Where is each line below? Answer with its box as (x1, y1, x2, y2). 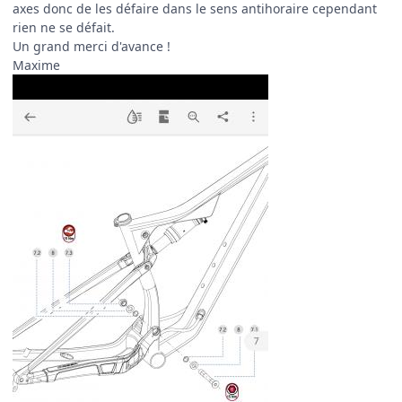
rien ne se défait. (13, 18, 115, 36)
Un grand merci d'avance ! (13, 37, 170, 55)
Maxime (13, 56, 60, 74)
